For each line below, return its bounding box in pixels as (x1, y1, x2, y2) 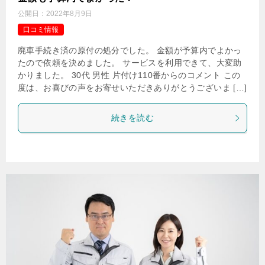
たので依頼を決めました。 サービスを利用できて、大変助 (18, 58, 242, 68)
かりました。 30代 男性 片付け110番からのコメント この (18, 70, 241, 80)
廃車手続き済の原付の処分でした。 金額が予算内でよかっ (18, 46, 242, 56)
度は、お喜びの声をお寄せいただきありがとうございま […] (18, 83, 247, 93)
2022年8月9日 (46, 9, 92, 18)
